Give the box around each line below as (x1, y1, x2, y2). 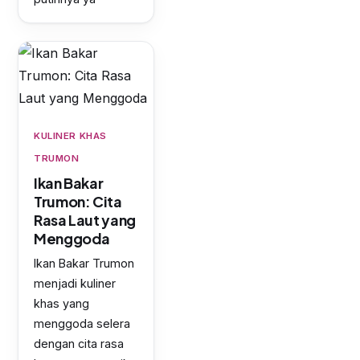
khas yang (34, 297, 89, 311)
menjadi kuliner (34, 276, 116, 291)
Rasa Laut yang (34, 211, 136, 230)
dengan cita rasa (34, 337, 124, 351)
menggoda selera (34, 317, 130, 331)
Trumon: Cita (34, 192, 122, 211)
